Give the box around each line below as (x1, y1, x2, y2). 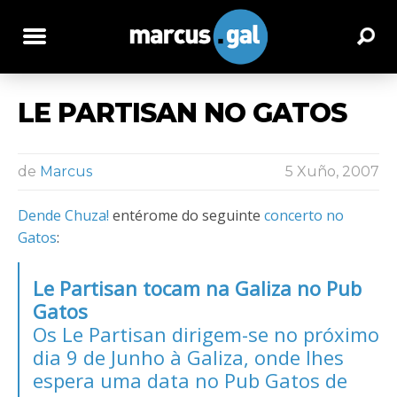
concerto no (264, 205, 344, 225)
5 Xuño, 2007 (285, 162, 379, 180)
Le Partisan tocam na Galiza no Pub (33, 274, 362, 301)
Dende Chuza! (18, 205, 109, 225)
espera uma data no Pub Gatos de (33, 366, 347, 393)
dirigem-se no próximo (167, 320, 379, 347)
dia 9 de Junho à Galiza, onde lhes (33, 343, 344, 370)
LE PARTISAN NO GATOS (18, 96, 346, 129)
